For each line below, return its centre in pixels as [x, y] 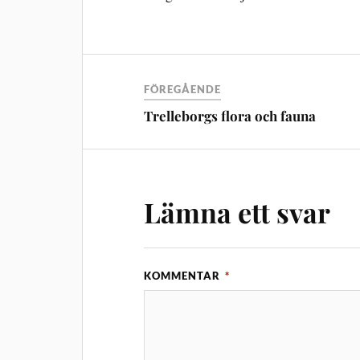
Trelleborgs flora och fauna [230, 115]
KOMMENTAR [184, 275]
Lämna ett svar [237, 212]
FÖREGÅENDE [183, 89]
